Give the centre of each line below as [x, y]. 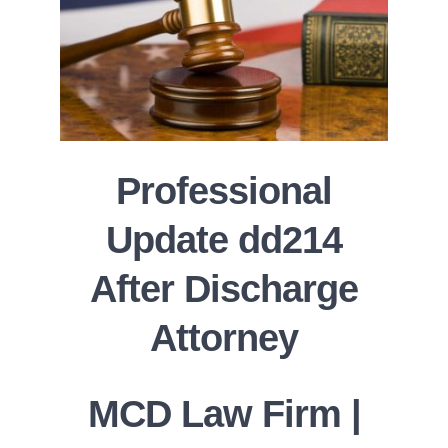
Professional [224, 191]
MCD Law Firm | [224, 413]
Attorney [224, 338]
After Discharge [224, 289]
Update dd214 [224, 240]
